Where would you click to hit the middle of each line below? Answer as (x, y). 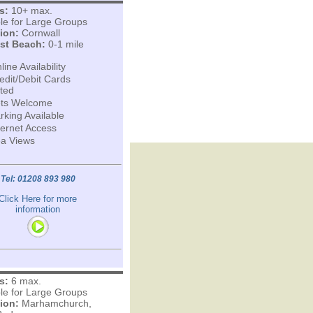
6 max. (24, 281)
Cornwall (39, 33)
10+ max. (30, 10)
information (38, 209)
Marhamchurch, (55, 303)
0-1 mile (64, 44)
